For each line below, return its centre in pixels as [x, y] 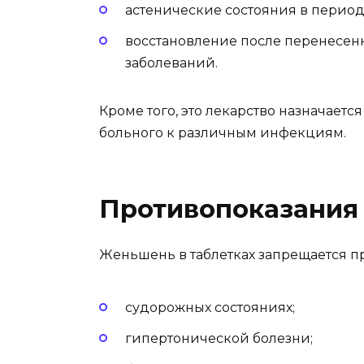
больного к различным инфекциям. [223, 132]
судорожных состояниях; [210, 308]
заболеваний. [171, 63]
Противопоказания [229, 208]
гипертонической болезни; [219, 339]
